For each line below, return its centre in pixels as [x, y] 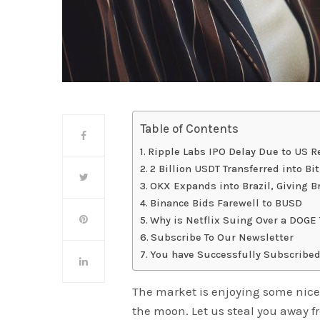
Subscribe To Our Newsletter [222, 238]
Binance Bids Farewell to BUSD [226, 204]
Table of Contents [190, 129]
